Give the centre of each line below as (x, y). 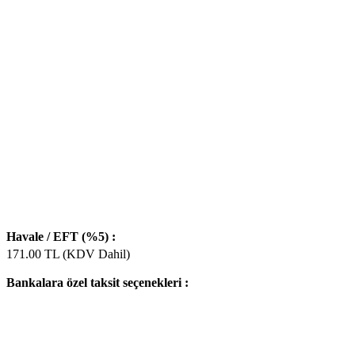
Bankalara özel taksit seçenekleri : (97, 282)
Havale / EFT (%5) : (61, 236)
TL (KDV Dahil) (86, 254)
